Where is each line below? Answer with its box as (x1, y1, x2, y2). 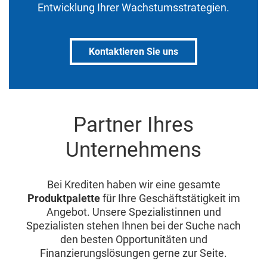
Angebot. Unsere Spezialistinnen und (46, 206, 221, 218)
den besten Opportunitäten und (60, 233, 207, 246)
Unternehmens (66, 138, 201, 162)
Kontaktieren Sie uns (89, 46, 178, 57)
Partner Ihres (73, 113, 194, 137)
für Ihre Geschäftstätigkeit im (100, 192, 240, 204)
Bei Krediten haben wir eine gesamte (46, 178, 221, 191)
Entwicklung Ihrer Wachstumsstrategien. (38, 1, 229, 14)
